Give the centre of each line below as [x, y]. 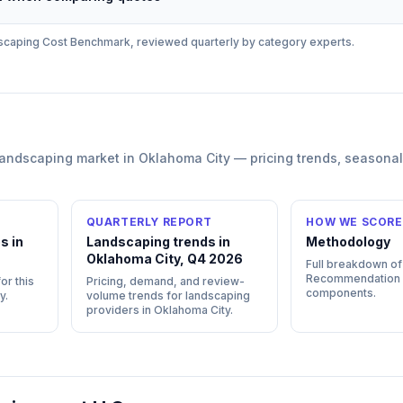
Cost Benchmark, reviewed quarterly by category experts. [197, 42]
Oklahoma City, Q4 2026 [164, 259]
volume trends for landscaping [168, 296]
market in [106, 158]
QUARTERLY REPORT [149, 222]
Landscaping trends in [158, 242]
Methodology [349, 242]
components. [341, 293]
